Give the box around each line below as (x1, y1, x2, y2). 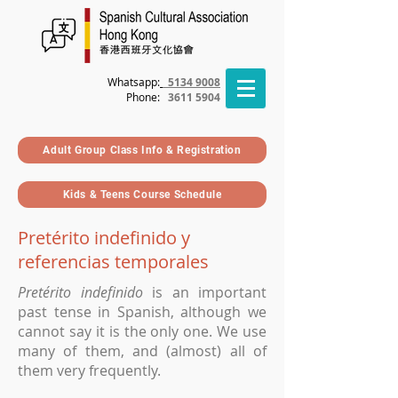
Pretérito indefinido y (18, 226, 190, 250)
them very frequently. (18, 361, 161, 380)
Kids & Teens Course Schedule (62, 188, 222, 201)
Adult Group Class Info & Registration (43, 144, 242, 156)
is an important (142, 283, 267, 302)
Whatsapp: (107, 75, 160, 89)
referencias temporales (18, 250, 209, 274)
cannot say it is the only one (18, 322, 210, 341)
